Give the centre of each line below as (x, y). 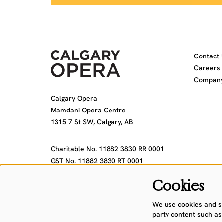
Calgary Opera (74, 98)
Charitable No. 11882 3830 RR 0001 (107, 149)
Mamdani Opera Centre (88, 110)
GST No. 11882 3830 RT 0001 (97, 161)
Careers (207, 68)
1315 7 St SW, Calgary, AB (92, 122)
